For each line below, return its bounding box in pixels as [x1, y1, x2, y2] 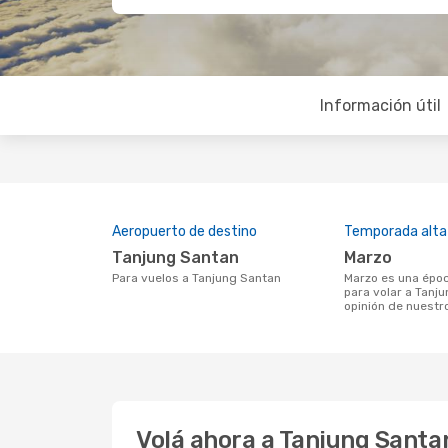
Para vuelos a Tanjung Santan [119, 271, 281, 285]
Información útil [319, 96, 441, 115]
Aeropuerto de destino [112, 223, 257, 240]
